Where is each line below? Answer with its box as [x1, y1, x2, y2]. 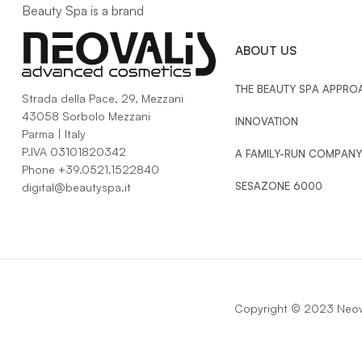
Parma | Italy [21, 126, 86, 141]
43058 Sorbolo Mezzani [21, 108, 150, 123]
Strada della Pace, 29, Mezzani [21, 90, 183, 105]
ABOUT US [234, 42, 297, 58]
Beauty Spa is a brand [21, 2, 144, 19]
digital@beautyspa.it [21, 179, 131, 194]
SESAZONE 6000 [234, 179, 322, 192]
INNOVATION [234, 114, 298, 128]
